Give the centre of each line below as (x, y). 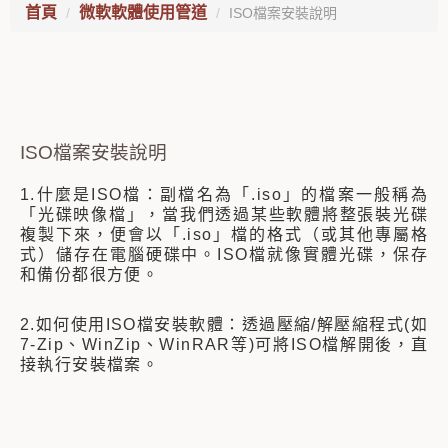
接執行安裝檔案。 (90, 364)
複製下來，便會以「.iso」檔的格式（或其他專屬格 (224, 234)
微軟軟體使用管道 (143, 12)
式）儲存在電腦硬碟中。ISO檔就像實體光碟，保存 (224, 254)
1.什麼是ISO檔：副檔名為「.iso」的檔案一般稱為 (224, 194)
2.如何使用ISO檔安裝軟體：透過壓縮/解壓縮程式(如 (224, 324)
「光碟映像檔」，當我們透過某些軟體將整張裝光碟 (224, 214)
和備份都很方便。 (90, 274)
